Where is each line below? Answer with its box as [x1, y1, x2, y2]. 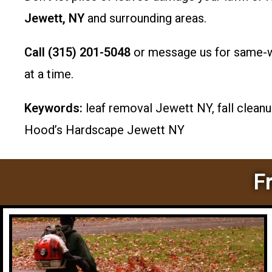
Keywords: [24, 101, 83, 115]
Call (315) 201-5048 [24, 45, 131, 59]
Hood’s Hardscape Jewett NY [24, 123, 185, 137]
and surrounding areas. [84, 11, 206, 25]
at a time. [24, 67, 73, 81]
